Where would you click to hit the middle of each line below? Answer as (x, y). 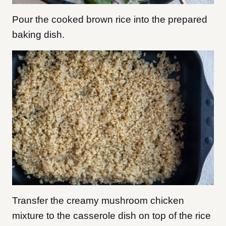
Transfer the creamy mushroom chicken (98, 200)
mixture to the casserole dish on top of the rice (111, 215)
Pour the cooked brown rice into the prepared (110, 20)
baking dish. (38, 35)
